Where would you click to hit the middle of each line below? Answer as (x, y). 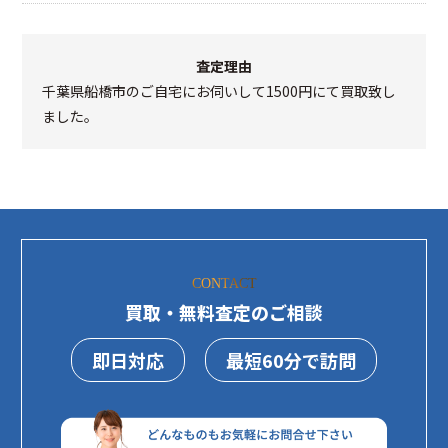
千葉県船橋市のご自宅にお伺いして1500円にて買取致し (219, 90)
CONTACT (224, 283)
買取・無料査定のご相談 (224, 311)
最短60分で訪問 (291, 359)
